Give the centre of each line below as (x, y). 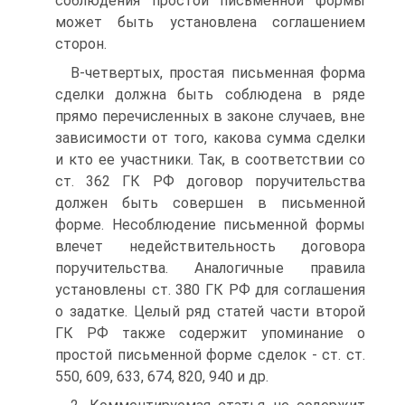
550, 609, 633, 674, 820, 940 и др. (162, 377)
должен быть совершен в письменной (210, 203)
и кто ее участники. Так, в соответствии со (210, 160)
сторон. (81, 44)
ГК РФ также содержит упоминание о (210, 333)
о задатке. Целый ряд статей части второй (210, 311)
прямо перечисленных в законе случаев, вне (210, 116)
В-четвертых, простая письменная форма (218, 73)
